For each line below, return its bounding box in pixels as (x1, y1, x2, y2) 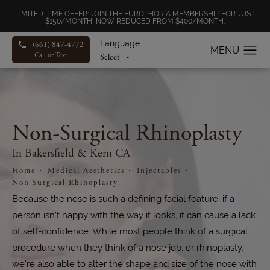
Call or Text (34, 51, 67, 60)
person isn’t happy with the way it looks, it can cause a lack (12, 209, 256, 220)
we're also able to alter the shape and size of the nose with (12, 258, 257, 269)
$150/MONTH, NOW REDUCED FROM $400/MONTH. (45, 17, 225, 25)
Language (100, 39, 140, 48)
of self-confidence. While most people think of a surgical (12, 225, 248, 236)
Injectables (137, 165, 181, 176)
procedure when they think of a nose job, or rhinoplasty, (12, 242, 243, 253)
